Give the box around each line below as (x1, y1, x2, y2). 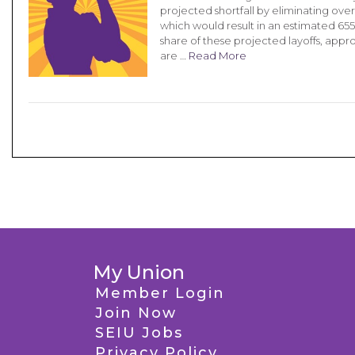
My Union (93, 261, 185, 284)
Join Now (95, 304, 177, 322)
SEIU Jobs (95, 324, 183, 342)
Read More (189, 49, 246, 62)
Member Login (95, 284, 225, 302)
